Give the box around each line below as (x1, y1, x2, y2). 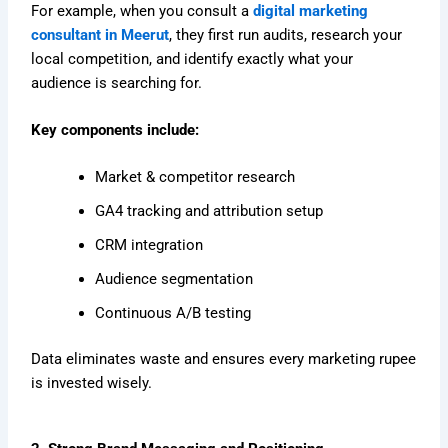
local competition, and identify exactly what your (31, 49, 354, 68)
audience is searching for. (31, 73, 203, 92)
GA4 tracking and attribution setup (95, 202, 324, 221)
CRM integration (95, 236, 204, 255)
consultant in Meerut (31, 25, 170, 44)
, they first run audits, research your (169, 25, 403, 44)
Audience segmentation (95, 270, 254, 289)
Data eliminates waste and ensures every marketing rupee (31, 350, 417, 369)
